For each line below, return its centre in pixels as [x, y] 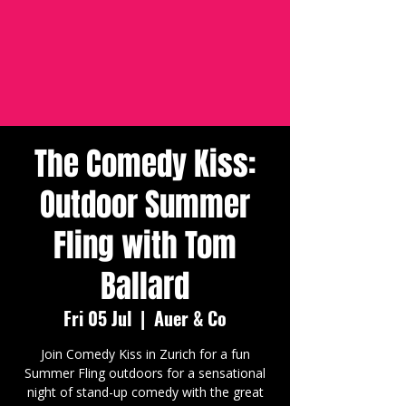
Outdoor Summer [145, 205]
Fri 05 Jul [97, 318]
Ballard [145, 286]
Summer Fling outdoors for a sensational [145, 373]
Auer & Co [190, 318]
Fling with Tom [145, 246]
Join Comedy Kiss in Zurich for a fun [145, 354]
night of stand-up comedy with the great [145, 392]
